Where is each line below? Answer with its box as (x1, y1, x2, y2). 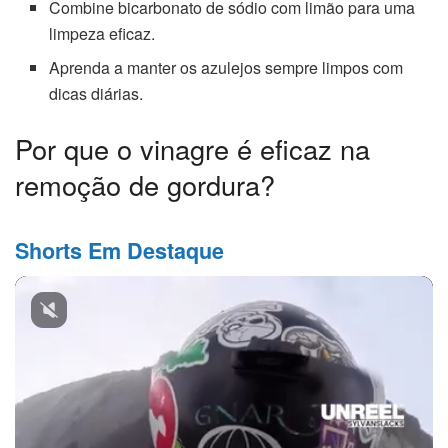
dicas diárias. (49, 81, 144, 105)
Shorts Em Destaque (15, 235, 224, 267)
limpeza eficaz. (49, 21, 156, 45)
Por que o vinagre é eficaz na (15, 128, 370, 168)
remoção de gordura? (15, 164, 275, 204)
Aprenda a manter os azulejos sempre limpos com (49, 55, 404, 79)
